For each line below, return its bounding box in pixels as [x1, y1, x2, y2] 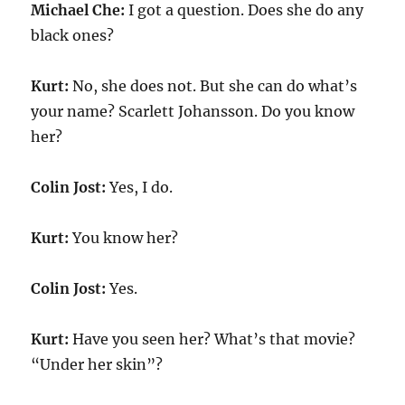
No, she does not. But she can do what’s [69, 77, 358, 95]
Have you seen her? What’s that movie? [69, 330, 356, 348]
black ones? [31, 26, 115, 44]
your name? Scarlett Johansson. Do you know [31, 102, 355, 120]
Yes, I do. [106, 178, 174, 196]
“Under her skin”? [31, 355, 164, 373]
